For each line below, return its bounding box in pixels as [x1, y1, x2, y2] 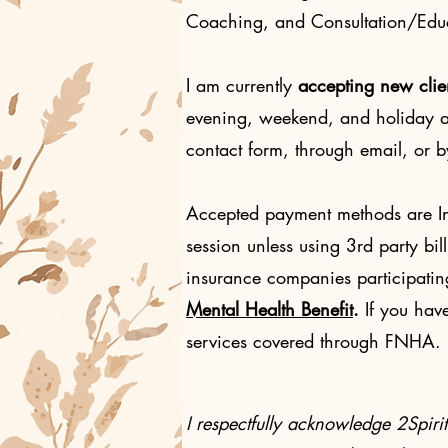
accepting [298, 73, 374, 97]
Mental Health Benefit [186, 297, 353, 321]
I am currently [186, 73, 298, 97]
